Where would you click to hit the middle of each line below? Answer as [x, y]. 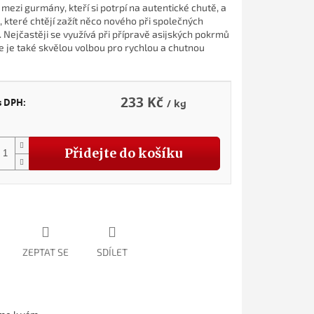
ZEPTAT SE [45, 252]
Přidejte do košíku [123, 153]
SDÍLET [112, 252]
